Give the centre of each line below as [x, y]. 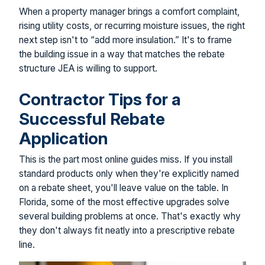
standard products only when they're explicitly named [129, 174]
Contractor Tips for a [100, 99]
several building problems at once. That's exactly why [130, 216]
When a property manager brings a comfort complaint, [129, 12]
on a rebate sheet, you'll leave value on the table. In [124, 188]
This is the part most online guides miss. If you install [126, 160]
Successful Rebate [92, 119]
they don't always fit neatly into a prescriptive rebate [127, 231]
